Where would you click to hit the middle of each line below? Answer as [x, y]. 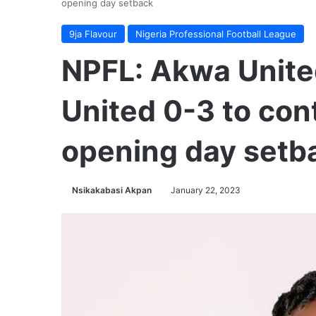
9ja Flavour [93, 34]
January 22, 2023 [206, 190]
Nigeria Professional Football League [216, 34]
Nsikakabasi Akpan [112, 190]
